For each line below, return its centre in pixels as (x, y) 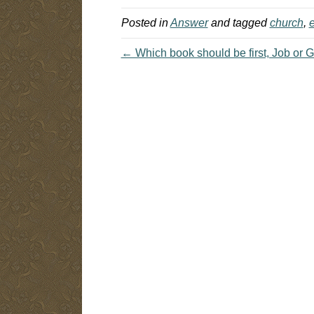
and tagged (239, 22)
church (286, 22)
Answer (189, 22)
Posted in (145, 22)
